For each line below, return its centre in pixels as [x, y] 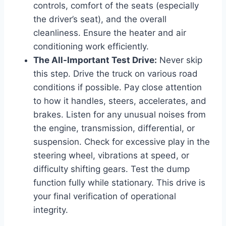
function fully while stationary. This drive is [119, 182]
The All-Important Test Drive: [95, 60]
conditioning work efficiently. [91, 46]
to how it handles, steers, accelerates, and [120, 101]
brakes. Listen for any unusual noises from [120, 114]
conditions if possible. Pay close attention [118, 87]
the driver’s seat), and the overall [100, 19]
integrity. [51, 210]
